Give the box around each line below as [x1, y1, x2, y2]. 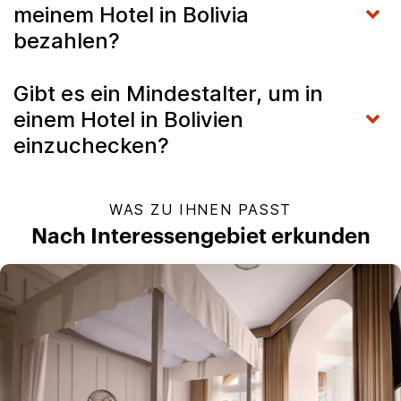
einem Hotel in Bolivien [13, 106, 243, 132]
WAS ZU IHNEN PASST [109, 200, 292, 218]
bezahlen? [13, 27, 120, 54]
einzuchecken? [13, 132, 169, 158]
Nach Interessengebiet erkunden [30, 226, 371, 248]
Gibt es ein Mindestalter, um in [13, 80, 323, 107]
